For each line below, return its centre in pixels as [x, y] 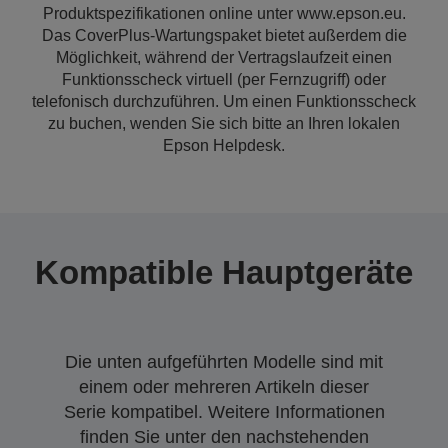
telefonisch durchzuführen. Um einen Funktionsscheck [224, 101]
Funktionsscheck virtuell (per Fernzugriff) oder [224, 79]
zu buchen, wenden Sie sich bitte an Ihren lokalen [224, 123]
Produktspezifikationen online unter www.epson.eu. [224, 13]
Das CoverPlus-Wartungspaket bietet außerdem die [224, 35]
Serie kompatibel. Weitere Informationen [224, 412]
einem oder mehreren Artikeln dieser [224, 387]
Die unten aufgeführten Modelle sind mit [224, 362]
